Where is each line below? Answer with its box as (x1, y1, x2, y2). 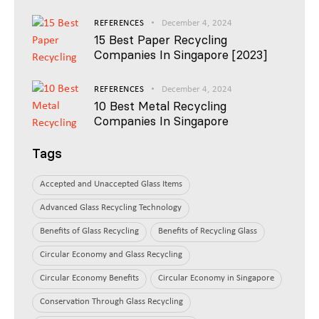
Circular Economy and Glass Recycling (40, 250, 182, 260)
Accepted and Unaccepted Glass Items (40, 179, 182, 189)
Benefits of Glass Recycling (40, 226, 139, 236)
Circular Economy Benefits (40, 273, 139, 283)
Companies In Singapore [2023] (94, 48, 267, 63)
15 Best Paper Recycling (94, 33, 227, 48)
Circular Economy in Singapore (158, 273, 274, 283)
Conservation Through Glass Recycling (40, 297, 183, 307)
